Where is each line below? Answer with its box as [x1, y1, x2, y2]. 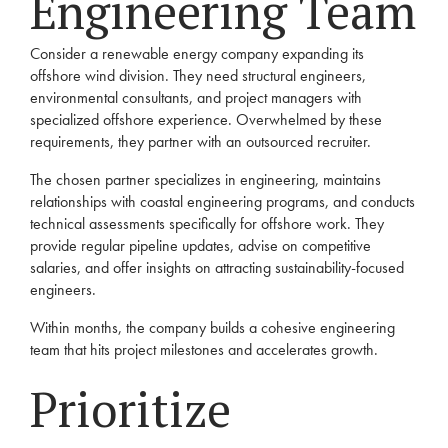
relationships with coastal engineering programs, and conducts [30, 191, 415, 212]
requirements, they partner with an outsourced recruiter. [30, 131, 371, 152]
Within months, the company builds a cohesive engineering [30, 317, 395, 338]
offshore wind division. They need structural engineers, [30, 65, 366, 86]
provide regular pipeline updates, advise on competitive [30, 235, 371, 256]
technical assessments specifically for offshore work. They [30, 213, 384, 234]
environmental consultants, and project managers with [30, 87, 362, 108]
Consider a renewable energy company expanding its [30, 43, 364, 64]
